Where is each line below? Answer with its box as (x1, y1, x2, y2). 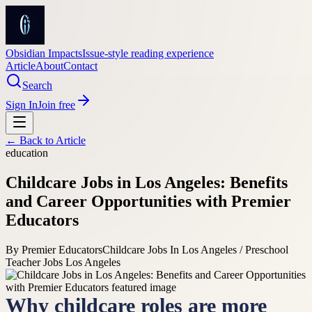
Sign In (6, 99, 38, 111)
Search (22, 79, 52, 91)
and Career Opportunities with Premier (6, 192, 291, 210)
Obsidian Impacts (6, 47, 82, 59)
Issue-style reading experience (82, 47, 214, 59)
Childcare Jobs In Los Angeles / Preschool (102, 243, 288, 256)
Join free (38, 99, 75, 111)
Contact (63, 60, 97, 72)
